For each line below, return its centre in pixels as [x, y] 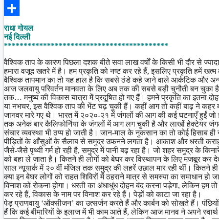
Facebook [19, 8]
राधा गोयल [19, 28]
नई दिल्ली [17, 37]
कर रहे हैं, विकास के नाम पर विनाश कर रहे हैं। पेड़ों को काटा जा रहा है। [103, 194]
